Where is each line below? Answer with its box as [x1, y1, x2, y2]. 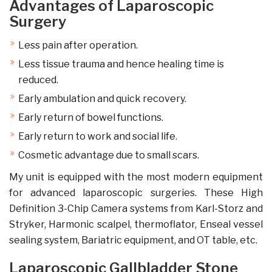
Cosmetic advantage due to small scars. [18, 149, 199, 161]
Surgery [9, 13, 66, 30]
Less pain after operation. [18, 39, 138, 51]
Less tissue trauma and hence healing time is [18, 58, 224, 70]
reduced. [18, 74, 58, 86]
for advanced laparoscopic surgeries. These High [9, 187, 263, 199]
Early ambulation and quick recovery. [18, 93, 186, 104]
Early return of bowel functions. [18, 112, 163, 123]
